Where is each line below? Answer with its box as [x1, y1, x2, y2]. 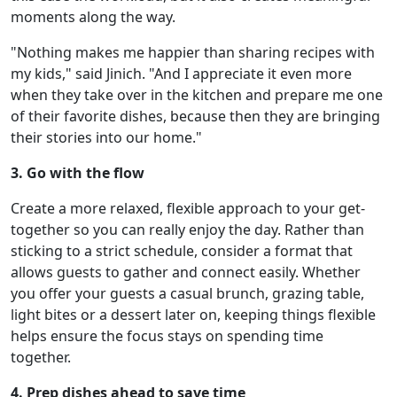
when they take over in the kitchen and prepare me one [11, 84, 383, 105]
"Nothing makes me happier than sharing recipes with [11, 42, 375, 62]
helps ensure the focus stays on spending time [11, 325, 323, 346]
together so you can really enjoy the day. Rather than [11, 219, 364, 239]
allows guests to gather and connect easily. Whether [11, 261, 361, 282]
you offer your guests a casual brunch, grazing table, [11, 283, 364, 303]
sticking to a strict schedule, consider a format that [11, 240, 353, 261]
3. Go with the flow [11, 162, 144, 183]
